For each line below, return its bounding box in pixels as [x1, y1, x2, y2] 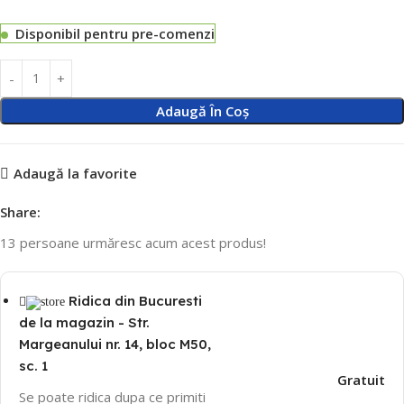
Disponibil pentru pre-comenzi [15, 23, 215, 42]
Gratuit [336, 370, 385, 389]
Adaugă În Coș [155, 101, 249, 120]
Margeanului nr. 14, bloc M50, [19, 335, 211, 353]
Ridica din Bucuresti [69, 291, 202, 309]
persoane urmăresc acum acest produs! [20, 233, 266, 252]
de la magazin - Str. [19, 313, 150, 331]
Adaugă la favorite [13, 164, 137, 183]
